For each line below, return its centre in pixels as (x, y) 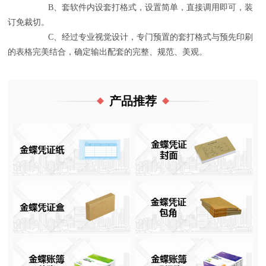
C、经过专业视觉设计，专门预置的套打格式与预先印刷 (131, 37)
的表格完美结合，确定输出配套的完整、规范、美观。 (108, 52)
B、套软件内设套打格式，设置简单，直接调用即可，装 (131, 7)
